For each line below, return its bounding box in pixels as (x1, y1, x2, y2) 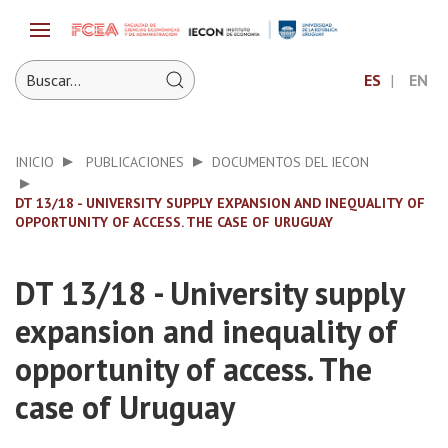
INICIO (15, 153, 54, 171)
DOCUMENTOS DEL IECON (212, 153, 369, 171)
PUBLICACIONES (86, 153, 184, 171)
